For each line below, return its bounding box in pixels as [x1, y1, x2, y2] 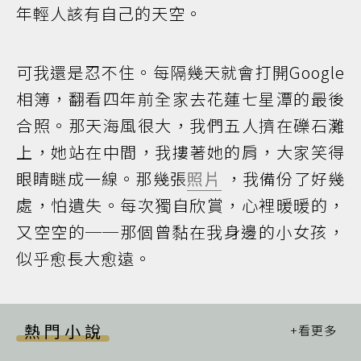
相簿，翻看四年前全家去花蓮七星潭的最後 [16, 86, 345, 110]
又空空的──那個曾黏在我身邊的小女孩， [16, 219, 345, 243]
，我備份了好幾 [221, 166, 346, 190]
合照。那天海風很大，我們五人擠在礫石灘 [16, 113, 345, 137]
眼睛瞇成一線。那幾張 [16, 166, 188, 190]
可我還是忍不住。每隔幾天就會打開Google [16, 60, 345, 84]
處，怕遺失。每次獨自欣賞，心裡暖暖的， [16, 193, 345, 217]
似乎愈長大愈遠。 [16, 246, 151, 270]
